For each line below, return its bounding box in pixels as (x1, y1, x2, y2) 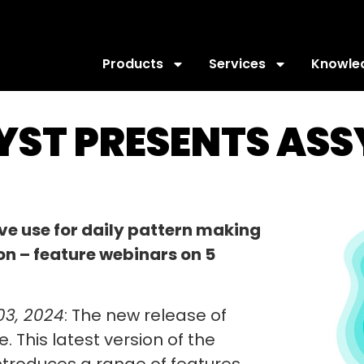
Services (209, 54, 266, 73)
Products (102, 54, 163, 73)
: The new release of (64, 303, 227, 327)
